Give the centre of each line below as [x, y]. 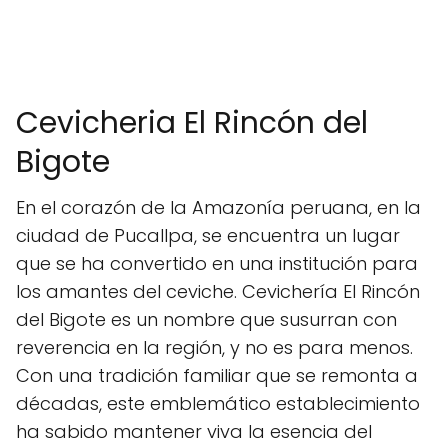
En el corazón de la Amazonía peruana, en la [218, 207]
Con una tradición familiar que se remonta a [217, 375]
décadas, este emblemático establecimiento [218, 403]
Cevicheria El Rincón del [192, 123]
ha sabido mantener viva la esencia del [194, 431]
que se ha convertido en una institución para [217, 263]
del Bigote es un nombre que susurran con [206, 319]
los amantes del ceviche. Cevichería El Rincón [218, 291]
